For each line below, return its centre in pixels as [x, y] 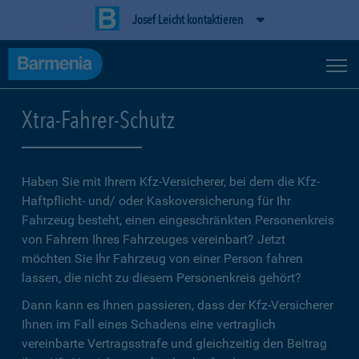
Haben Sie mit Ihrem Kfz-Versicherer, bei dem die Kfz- [171, 182]
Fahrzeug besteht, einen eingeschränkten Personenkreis [178, 220]
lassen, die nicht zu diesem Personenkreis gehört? [161, 278]
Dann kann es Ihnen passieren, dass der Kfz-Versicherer [177, 305]
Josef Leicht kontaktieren [188, 20]
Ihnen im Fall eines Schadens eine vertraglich [149, 324]
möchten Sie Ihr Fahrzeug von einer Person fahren [162, 258]
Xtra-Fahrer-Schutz [98, 119]
